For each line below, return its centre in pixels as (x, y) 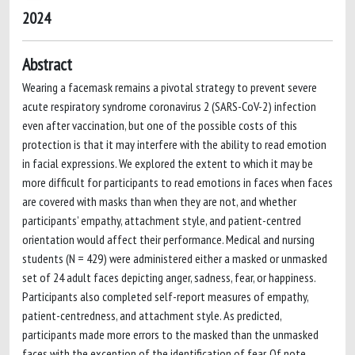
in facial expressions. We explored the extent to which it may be (168, 163)
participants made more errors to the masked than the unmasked (170, 334)
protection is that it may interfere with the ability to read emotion (174, 144)
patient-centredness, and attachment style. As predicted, (152, 315)
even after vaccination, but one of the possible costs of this (160, 125)
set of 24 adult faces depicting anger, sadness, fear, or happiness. (169, 277)
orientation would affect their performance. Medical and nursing (168, 239)
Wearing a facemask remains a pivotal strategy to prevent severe (170, 87)
